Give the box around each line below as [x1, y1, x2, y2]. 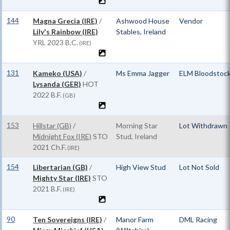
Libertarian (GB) [33, 163, 88, 171]
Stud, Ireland [116, 132, 157, 141]
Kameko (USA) [33, 69, 82, 78]
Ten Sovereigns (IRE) [33, 215, 102, 224]
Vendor [179, 16, 203, 25]
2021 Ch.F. [33, 143, 66, 151]
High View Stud [116, 163, 166, 171]
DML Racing [179, 215, 217, 224]
